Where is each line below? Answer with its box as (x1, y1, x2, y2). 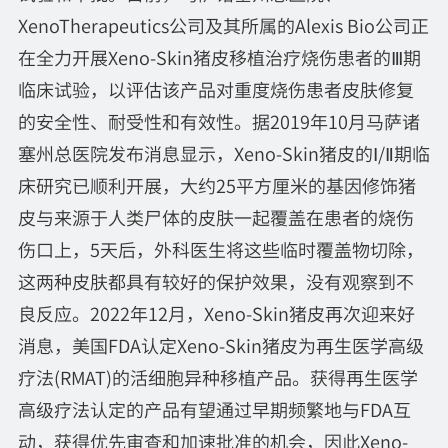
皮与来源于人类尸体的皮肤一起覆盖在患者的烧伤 (17, 203, 414, 230)
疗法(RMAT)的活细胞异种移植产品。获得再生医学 (17, 363, 418, 390)
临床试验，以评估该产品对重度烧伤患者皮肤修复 (17, 75, 414, 102)
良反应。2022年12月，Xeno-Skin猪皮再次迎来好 (17, 299, 415, 326)
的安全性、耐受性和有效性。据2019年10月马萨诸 (17, 107, 420, 134)
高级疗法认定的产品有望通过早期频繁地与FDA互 (17, 395, 411, 422)
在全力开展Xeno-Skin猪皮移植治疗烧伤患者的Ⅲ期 (17, 43, 421, 70)
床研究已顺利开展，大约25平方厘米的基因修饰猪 (17, 171, 416, 198)
